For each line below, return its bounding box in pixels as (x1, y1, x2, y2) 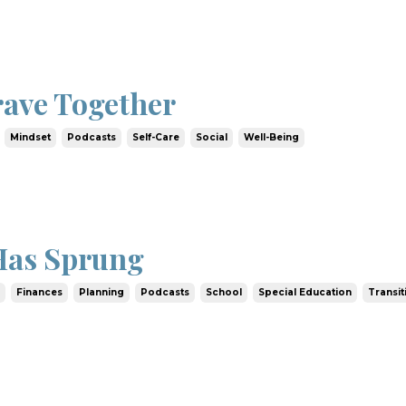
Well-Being (244, 130, 300, 143)
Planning (79, 286, 125, 299)
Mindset (10, 130, 52, 143)
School (206, 286, 243, 299)
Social (196, 130, 228, 143)
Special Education (258, 286, 353, 299)
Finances (16, 286, 63, 299)
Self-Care (132, 130, 180, 143)
